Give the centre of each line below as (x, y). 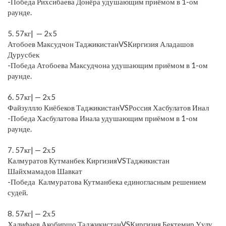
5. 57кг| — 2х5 (32, 33)
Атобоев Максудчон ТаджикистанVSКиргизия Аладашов (101, 44)
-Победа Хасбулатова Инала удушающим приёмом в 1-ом (103, 118)
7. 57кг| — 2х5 (32, 150)
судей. (18, 192)
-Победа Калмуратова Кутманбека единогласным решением (107, 181)
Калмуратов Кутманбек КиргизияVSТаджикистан (89, 160)
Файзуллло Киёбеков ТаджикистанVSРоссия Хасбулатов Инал (108, 107)
